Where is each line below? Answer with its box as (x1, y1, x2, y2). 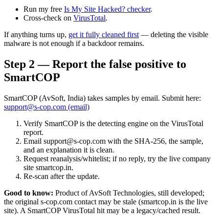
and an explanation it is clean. (23, 145, 114, 154)
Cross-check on (23, 14, 73, 22)
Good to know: (4, 188, 53, 197)
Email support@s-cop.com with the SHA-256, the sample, (23, 136, 203, 145)
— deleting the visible (139, 30, 208, 39)
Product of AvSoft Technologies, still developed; (53, 188, 204, 197)
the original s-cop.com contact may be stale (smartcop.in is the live (4, 197, 208, 206)
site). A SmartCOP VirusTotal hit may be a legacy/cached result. (4, 206, 200, 215)
